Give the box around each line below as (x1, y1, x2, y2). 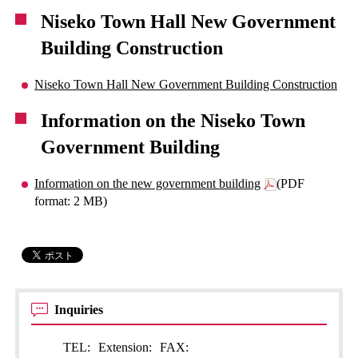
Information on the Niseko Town (41, 110, 306, 131)
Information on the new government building (34, 177, 261, 190)
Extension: (98, 340, 153, 354)
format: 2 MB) (34, 194, 108, 208)
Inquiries (54, 303, 107, 316)
